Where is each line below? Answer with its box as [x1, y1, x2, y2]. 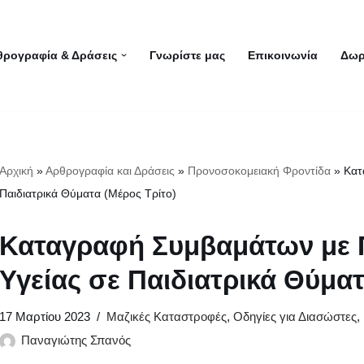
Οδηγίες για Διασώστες [233, 310, 357, 323]
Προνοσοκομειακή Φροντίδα [188, 164, 331, 177]
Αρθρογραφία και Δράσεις [45, 164, 175, 177]
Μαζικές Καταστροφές [106, 310, 227, 323]
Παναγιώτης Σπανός [21, 333, 131, 347]
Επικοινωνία [247, 50, 318, 62]
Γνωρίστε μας [149, 50, 225, 62]
